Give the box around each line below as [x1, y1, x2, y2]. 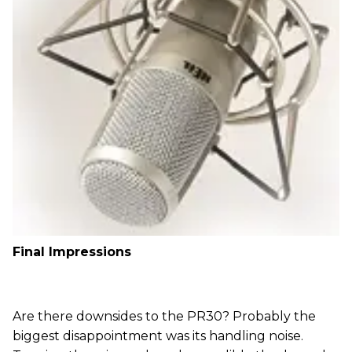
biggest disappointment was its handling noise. [13, 328, 303, 344]
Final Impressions [13, 244, 131, 260]
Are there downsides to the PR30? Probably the [13, 309, 316, 324]
